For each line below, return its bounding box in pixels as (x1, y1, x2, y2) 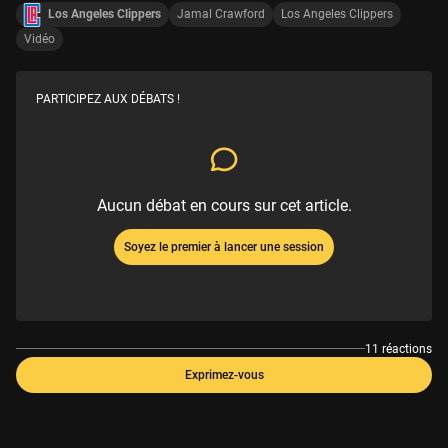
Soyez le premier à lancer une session (124, 239, 324, 254)
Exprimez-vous (184, 367, 264, 382)
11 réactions (365, 341, 432, 356)
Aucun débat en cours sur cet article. (96, 195, 352, 215)
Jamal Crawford (177, 7, 265, 21)
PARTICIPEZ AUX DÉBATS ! (36, 91, 180, 106)
